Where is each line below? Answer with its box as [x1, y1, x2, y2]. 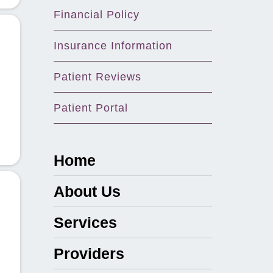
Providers [54, 245, 125, 262]
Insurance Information [54, 40, 173, 52]
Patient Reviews [54, 71, 142, 83]
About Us [54, 183, 121, 200]
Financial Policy [54, 9, 140, 21]
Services [54, 214, 118, 231]
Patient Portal [54, 102, 129, 114]
